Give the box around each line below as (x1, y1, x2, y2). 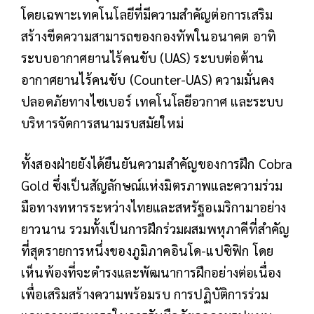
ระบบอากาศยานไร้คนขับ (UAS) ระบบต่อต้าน (21, 49, 264, 67)
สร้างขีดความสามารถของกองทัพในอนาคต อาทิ (21, 27, 277, 45)
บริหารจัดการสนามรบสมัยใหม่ (21, 114, 184, 132)
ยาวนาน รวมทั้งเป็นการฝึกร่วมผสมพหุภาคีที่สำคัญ (21, 220, 290, 238)
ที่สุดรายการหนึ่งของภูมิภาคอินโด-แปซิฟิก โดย (21, 242, 274, 259)
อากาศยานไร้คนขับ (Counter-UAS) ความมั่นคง (21, 71, 275, 88)
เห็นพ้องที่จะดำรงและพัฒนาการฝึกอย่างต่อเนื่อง (21, 264, 282, 281)
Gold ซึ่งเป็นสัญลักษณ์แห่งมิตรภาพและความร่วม (21, 177, 283, 194)
